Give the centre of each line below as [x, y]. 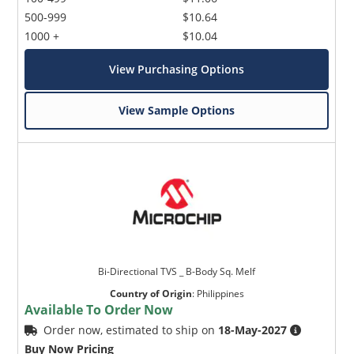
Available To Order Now [99, 309]
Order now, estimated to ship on [131, 330]
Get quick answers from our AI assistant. [188, 150]
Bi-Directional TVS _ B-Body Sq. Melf [177, 271]
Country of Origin [151, 293]
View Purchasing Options [177, 69]
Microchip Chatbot [157, 137]
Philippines [220, 293]
